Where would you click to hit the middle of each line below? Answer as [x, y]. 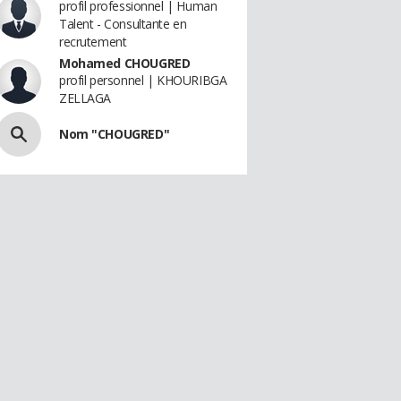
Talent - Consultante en [123, 24]
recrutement [93, 42]
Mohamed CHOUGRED [125, 63]
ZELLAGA [85, 98]
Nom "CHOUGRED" [115, 134]
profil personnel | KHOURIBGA [143, 80]
